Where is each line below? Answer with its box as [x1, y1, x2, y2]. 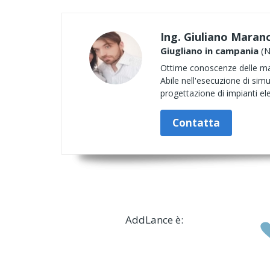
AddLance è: [125, 213, 183, 227]
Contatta [172, 116, 220, 130]
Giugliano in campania [160, 45, 259, 57]
